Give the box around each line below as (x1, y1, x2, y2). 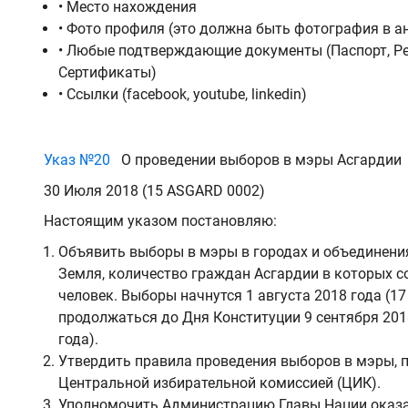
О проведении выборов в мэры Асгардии (117, 151, 402, 169)
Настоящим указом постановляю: (44, 212, 277, 230)
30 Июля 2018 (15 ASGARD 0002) (44, 181, 269, 199)
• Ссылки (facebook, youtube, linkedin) (58, 85, 307, 103)
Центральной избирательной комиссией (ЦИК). (58, 373, 381, 392)
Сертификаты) (58, 63, 157, 81)
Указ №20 (44, 151, 117, 169)
